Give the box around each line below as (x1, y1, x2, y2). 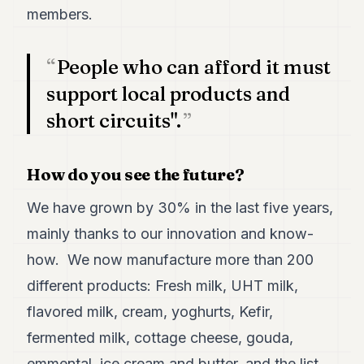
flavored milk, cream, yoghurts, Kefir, (27, 303, 274, 321)
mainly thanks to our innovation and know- (27, 225, 314, 243)
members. (27, 6, 93, 24)
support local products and (46, 82, 291, 106)
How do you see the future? (27, 164, 245, 185)
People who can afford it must (57, 55, 331, 80)
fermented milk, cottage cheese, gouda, (27, 329, 294, 347)
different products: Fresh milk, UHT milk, (27, 277, 299, 295)
